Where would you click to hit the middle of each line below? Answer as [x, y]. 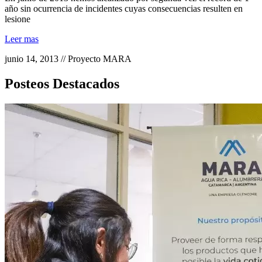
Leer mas [22, 39]
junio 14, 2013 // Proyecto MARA [68, 59]
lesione [18, 19]
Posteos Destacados [62, 83]
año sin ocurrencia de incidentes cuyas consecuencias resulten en [124, 9]
